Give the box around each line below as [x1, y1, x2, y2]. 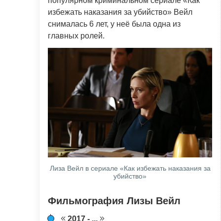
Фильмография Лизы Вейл [48, 195, 181, 206]
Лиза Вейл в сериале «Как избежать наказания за [49, 164, 211, 172]
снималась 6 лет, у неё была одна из [48, 19, 181, 28]
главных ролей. [48, 31, 105, 40]
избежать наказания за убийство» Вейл [48, 7, 192, 16]
